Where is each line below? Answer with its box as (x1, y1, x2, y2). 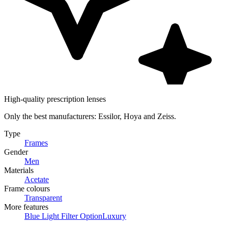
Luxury (102, 212, 126, 221)
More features (4, 203, 48, 212)
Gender (4, 148, 28, 157)
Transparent (24, 193, 62, 203)
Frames (24, 138, 48, 148)
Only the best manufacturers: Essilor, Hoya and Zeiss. (4, 112, 176, 121)
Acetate (24, 175, 49, 184)
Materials (4, 166, 34, 175)
